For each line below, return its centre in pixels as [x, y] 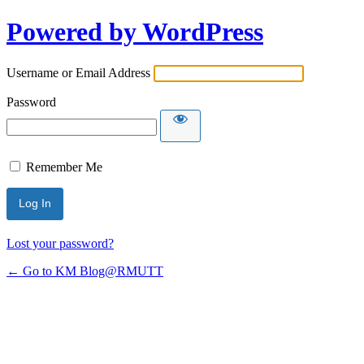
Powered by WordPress [135, 32]
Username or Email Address [78, 72]
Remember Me [64, 167]
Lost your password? [60, 243]
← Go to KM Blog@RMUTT [85, 271]
